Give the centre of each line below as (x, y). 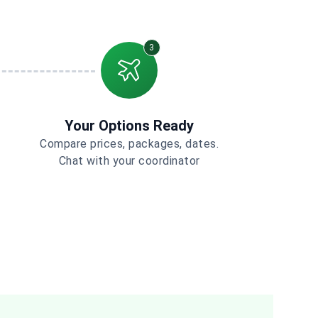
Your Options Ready (129, 126)
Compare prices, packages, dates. (129, 144)
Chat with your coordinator (129, 161)
